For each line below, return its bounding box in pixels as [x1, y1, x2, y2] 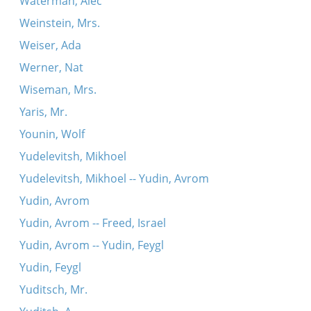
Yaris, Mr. [19, 104, 67, 119]
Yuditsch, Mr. [19, 282, 87, 297]
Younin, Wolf [19, 126, 85, 142]
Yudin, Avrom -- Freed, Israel [19, 215, 166, 230]
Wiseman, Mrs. [19, 82, 96, 97]
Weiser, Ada [19, 37, 81, 53]
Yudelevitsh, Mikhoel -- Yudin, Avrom [19, 171, 209, 186]
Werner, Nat [19, 60, 83, 75]
